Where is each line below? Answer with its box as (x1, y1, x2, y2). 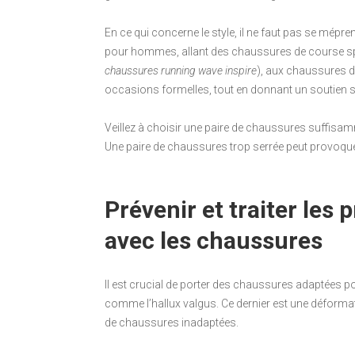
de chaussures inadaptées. (105, 315, 239, 329)
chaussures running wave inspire (105, 63, 257, 77)
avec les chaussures (105, 226, 323, 254)
